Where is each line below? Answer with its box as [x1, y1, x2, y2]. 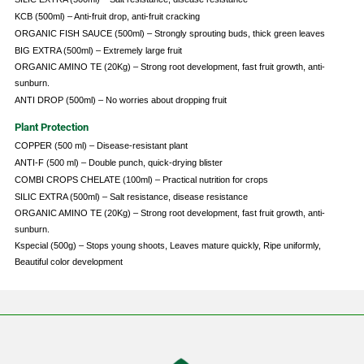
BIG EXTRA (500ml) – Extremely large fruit [14, 45, 182, 56]
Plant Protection [14, 121, 89, 134]
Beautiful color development [14, 257, 123, 267]
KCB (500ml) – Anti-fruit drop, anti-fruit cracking [14, 11, 200, 22]
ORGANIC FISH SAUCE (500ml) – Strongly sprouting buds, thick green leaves [14, 28, 325, 39]
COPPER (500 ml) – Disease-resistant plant [14, 141, 188, 151]
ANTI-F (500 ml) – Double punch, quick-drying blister [14, 158, 223, 168]
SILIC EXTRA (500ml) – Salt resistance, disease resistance [14, 192, 248, 202]
